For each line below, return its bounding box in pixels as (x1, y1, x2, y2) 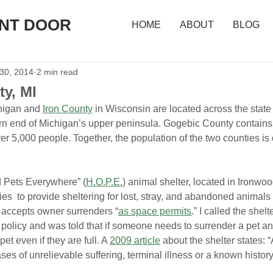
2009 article (110, 235, 160, 246)
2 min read (37, 66, 78, 77)
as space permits (118, 206, 191, 216)
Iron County (43, 104, 93, 114)
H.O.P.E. (86, 177, 122, 187)
